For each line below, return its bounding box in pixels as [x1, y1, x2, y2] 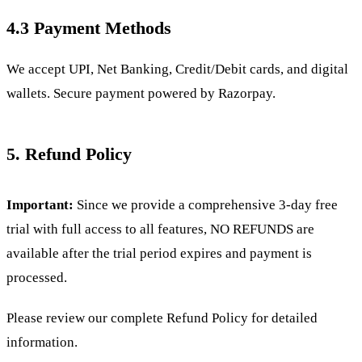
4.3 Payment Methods [6, 18, 171, 39]
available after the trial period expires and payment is [6, 246, 312, 262]
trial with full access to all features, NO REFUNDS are [6, 221, 314, 238]
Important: [6, 197, 74, 213]
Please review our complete [6, 310, 166, 326]
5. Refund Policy [6, 144, 132, 165]
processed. [6, 270, 67, 286]
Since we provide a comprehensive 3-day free [74, 197, 338, 213]
